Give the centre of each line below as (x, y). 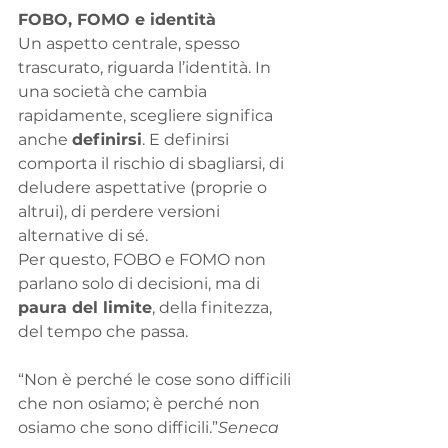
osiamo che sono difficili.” (118, 428)
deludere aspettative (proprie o (144, 188)
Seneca (248, 428)
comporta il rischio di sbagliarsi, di (153, 164)
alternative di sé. (83, 236)
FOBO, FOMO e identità (117, 20)
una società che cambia (114, 92)
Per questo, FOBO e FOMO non (144, 260)
